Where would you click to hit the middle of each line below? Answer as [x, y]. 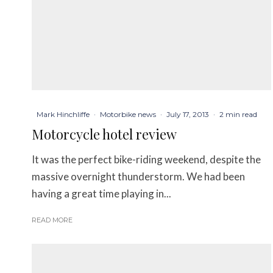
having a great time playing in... [101, 193]
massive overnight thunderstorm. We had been [138, 176]
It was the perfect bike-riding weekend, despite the [146, 159]
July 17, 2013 [188, 114]
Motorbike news [128, 114]
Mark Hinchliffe [63, 114]
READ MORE [52, 220]
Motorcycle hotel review [104, 134]
